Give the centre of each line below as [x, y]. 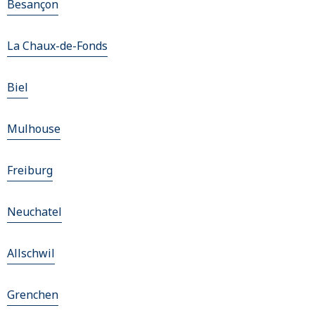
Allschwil [31, 253]
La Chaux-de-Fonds [57, 46]
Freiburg [30, 171]
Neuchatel [34, 212]
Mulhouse [34, 129]
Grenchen [33, 295]
